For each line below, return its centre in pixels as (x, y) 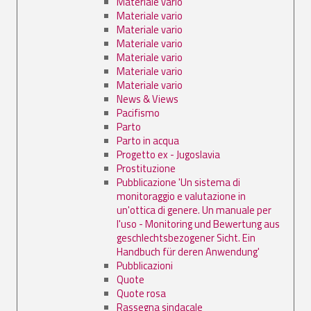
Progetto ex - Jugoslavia (168, 154)
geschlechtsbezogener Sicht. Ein (186, 237)
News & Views (148, 99)
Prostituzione (146, 168)
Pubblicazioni (145, 265)
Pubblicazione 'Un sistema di (178, 182)
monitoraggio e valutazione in (181, 196)
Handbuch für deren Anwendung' (188, 251)
